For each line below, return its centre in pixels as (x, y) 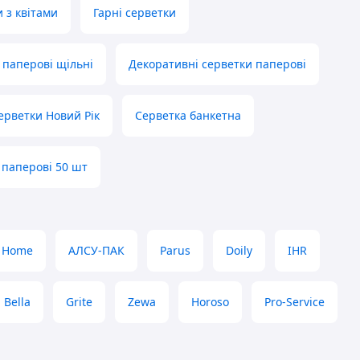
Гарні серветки (135, 13)
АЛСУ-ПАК (96, 251)
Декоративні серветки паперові (217, 64)
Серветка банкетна (188, 116)
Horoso (210, 302)
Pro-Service (295, 302)
